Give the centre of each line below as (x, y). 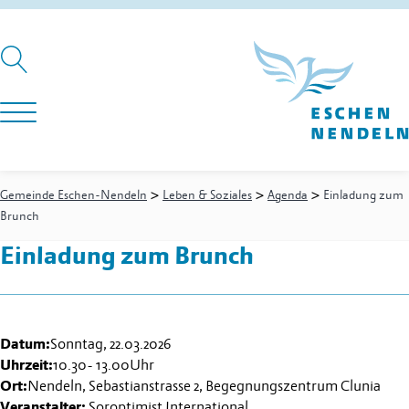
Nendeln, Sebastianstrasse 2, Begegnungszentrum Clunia (204, 387)
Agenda (288, 195)
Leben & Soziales (207, 195)
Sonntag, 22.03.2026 (110, 345)
